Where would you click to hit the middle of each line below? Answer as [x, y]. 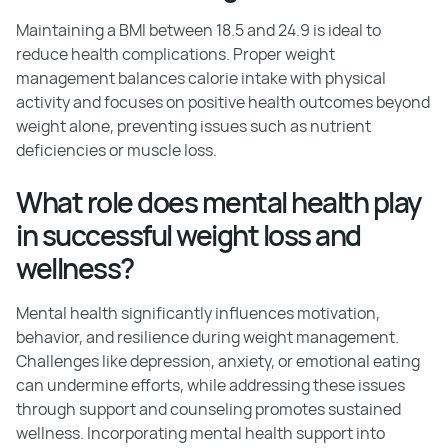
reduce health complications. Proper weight [175, 54]
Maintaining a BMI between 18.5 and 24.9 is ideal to [198, 30]
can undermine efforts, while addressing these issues [210, 385]
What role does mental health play [218, 202]
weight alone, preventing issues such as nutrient [193, 126]
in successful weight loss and [188, 235]
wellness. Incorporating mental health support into [200, 433]
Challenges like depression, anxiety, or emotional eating [218, 361]
